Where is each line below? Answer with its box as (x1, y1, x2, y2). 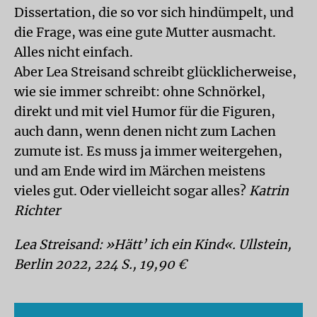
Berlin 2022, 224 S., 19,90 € (14, 256, 187, 272)
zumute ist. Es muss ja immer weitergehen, (14, 143, 282, 159)
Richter (14, 202, 60, 219)
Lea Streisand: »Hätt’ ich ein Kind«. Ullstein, (14, 236, 292, 253)
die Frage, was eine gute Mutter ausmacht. (14, 24, 276, 40)
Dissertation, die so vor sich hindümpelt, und (14, 4, 294, 21)
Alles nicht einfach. (14, 44, 133, 60)
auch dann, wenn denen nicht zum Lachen (14, 123, 276, 139)
